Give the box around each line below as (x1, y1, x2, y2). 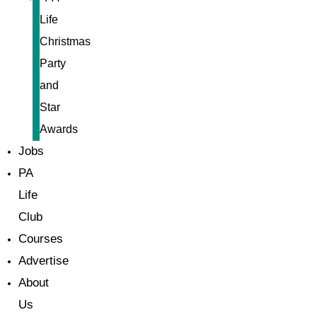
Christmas (40, 35, 91, 47)
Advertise (18, 254, 69, 267)
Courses (18, 232, 63, 246)
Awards (40, 123, 78, 135)
